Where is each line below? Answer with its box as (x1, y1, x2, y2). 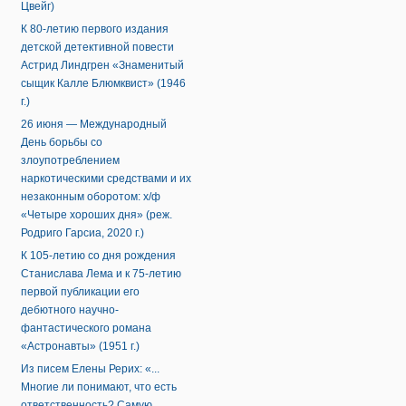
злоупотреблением (21, 154, 120, 168)
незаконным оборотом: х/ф (21, 190, 160, 204)
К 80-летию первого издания (21, 23, 169, 36)
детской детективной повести (21, 41, 174, 54)
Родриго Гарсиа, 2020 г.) (21, 227, 144, 240)
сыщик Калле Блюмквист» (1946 (21, 77, 186, 91)
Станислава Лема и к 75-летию (21, 267, 181, 281)
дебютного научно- (21, 304, 119, 317)
